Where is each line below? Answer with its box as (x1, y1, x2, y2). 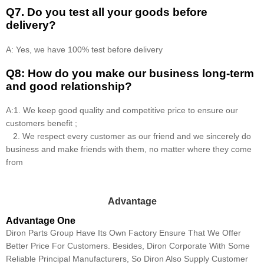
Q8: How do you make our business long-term (6, 67, 254, 80)
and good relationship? (6, 80, 132, 93)
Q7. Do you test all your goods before (6, 6, 207, 19)
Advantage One (6, 216, 75, 226)
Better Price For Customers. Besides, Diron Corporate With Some (6, 241, 250, 251)
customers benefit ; (6, 118, 77, 128)
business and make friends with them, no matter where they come (6, 144, 252, 154)
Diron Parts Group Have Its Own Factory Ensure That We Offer (6, 228, 241, 238)
